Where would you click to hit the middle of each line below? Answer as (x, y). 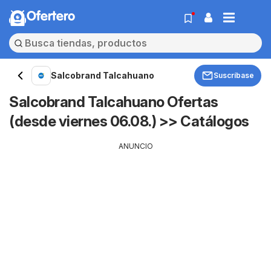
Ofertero (51, 17)
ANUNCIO (135, 146)
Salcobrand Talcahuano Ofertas (114, 102)
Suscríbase (234, 75)
